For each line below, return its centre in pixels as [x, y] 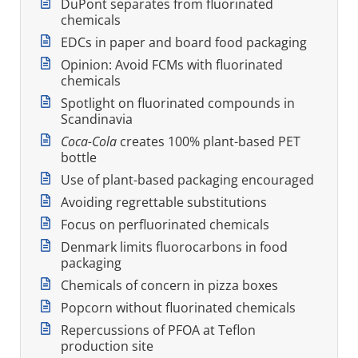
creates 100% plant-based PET [209, 141]
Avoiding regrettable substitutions [164, 202]
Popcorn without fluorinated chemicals [178, 307]
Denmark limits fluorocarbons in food [174, 247]
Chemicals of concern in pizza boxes [169, 285]
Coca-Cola [89, 141]
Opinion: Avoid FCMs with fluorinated [172, 64]
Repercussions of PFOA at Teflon [158, 330]
